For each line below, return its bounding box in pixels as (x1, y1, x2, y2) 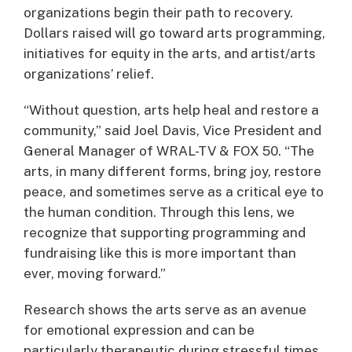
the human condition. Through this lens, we (24, 203, 295, 220)
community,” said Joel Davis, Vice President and (24, 122, 321, 138)
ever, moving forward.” (24, 265, 166, 281)
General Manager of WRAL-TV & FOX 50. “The (24, 142, 314, 159)
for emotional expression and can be (24, 321, 255, 338)
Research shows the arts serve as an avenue (24, 301, 306, 317)
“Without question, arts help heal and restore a (24, 101, 319, 118)
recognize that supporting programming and (24, 224, 306, 240)
